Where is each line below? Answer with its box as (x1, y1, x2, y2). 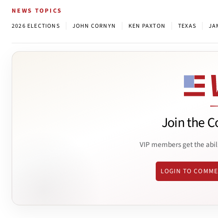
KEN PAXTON (128, 22, 166, 31)
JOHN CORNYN (72, 22, 116, 31)
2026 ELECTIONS (12, 22, 60, 31)
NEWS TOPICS (12, 6, 62, 16)
